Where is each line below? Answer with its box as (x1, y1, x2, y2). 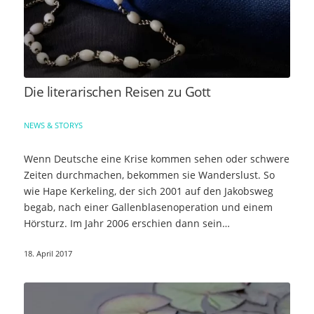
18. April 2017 (23, 247, 72, 259)
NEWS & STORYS (23, 119, 83, 130)
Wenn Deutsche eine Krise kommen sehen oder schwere (23, 151, 289, 165)
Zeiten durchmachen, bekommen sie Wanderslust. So (23, 168, 275, 182)
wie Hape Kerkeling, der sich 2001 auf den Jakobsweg (23, 184, 273, 198)
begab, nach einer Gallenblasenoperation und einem (23, 200, 273, 214)
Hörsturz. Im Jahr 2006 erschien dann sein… (23, 216, 230, 230)
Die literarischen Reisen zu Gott (23, 82, 211, 101)
